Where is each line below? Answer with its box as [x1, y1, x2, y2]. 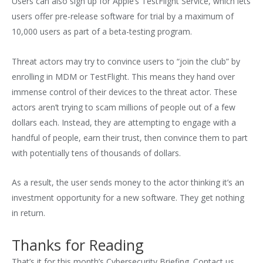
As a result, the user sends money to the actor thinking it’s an [12, 177, 244, 188]
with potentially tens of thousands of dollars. [12, 147, 181, 159]
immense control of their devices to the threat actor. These [12, 86, 237, 97]
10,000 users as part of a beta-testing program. [12, 26, 192, 37]
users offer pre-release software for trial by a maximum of [12, 11, 234, 22]
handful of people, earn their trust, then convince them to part [12, 131, 248, 143]
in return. [12, 207, 45, 218]
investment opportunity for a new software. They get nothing [12, 192, 244, 203]
